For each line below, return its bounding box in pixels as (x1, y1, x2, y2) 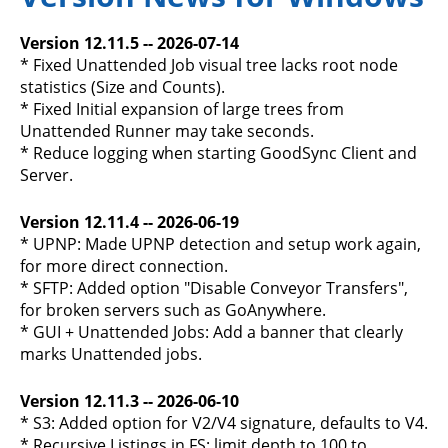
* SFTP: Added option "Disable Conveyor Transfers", (20, 277, 408, 299)
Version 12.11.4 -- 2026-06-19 (20, 211, 239, 233)
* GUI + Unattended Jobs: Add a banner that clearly (20, 321, 403, 343)
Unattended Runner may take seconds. (20, 120, 314, 142)
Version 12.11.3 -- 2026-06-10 (20, 390, 239, 412)
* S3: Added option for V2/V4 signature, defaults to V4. (20, 412, 428, 434)
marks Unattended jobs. (20, 343, 202, 365)
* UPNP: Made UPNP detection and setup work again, (20, 233, 421, 255)
